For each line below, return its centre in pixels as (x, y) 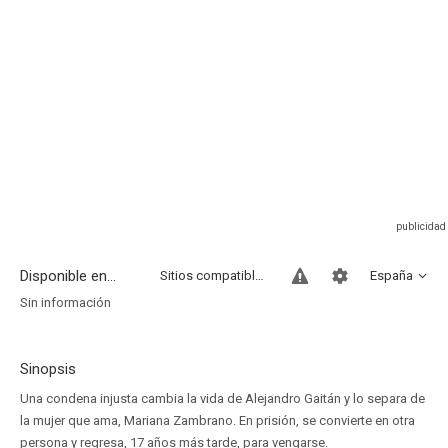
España (391, 275)
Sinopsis (48, 369)
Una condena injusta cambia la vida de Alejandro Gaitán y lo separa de (222, 398)
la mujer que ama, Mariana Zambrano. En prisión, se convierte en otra (217, 420)
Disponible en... (68, 276)
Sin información (65, 302)
